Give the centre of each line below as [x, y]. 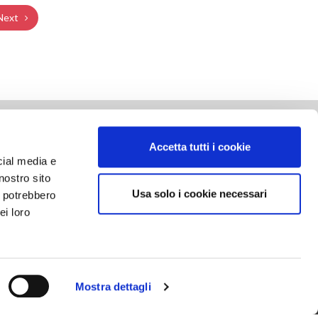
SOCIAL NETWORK [116, 138]
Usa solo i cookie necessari [199, 193]
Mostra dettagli [113, 286]
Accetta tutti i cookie [199, 147]
